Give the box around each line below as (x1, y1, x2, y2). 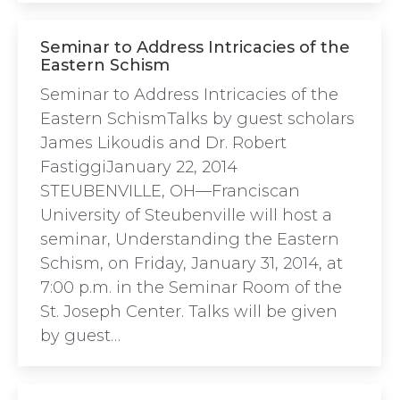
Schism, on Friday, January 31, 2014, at (40, 254, 343, 273)
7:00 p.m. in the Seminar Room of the (40, 278, 342, 297)
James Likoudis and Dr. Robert (40, 133, 287, 153)
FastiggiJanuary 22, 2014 (40, 157, 237, 177)
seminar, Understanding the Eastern (40, 229, 339, 249)
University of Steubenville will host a (40, 205, 332, 225)
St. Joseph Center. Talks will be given (40, 302, 337, 321)
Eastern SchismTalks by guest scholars (40, 109, 354, 129)
